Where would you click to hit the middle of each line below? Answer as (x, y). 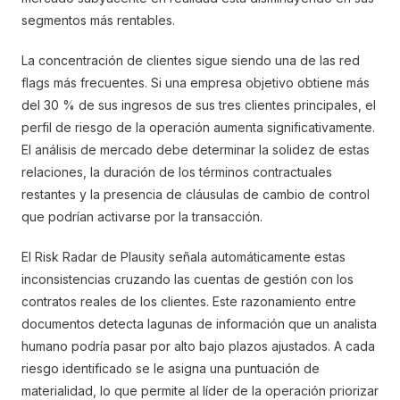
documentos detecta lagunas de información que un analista (199, 324)
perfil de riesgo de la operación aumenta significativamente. (198, 127)
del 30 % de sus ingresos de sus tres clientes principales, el (199, 105)
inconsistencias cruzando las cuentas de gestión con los (187, 279)
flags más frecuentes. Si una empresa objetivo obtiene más (196, 83)
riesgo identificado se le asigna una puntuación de (171, 368)
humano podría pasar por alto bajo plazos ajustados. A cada (198, 346)
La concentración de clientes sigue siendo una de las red (191, 60)
